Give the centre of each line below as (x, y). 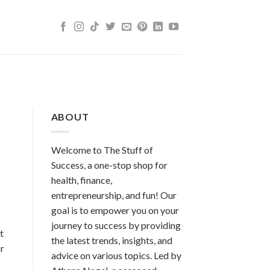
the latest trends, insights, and (111, 240)
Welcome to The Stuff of (102, 149)
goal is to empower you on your (115, 210)
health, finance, (81, 180)
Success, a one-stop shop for (109, 165)
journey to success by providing (116, 225)
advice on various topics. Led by (116, 255)
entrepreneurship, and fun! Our (114, 195)
